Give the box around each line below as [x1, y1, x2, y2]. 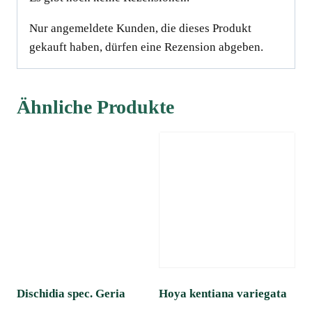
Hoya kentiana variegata [159, 286, 287, 300]
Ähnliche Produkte [17, 95, 174, 118]
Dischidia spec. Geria [17, 286, 125, 300]
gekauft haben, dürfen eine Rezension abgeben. [29, 40, 263, 54]
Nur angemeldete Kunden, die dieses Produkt [29, 21, 251, 35]
